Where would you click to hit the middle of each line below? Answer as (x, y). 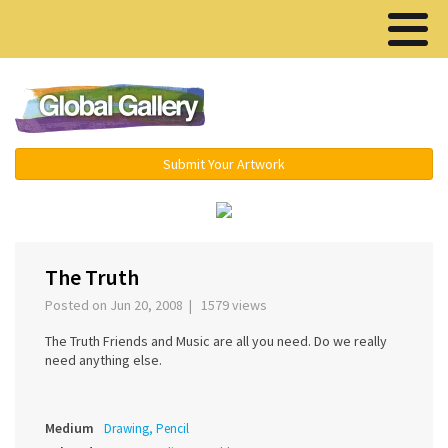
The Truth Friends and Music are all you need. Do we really (216, 341)
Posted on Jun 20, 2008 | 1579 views (159, 305)
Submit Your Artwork (224, 164)
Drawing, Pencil (146, 429)
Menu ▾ (340, 110)
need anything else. (103, 360)
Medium (69, 428)
